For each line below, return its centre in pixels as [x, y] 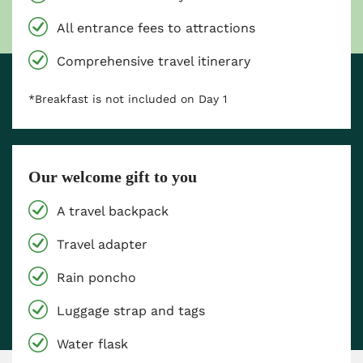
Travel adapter [102, 244]
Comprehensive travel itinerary [154, 61]
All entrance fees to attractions [156, 28]
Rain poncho [96, 277]
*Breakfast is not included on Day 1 [128, 98]
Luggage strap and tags [131, 310]
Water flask [92, 344]
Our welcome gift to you [113, 176]
